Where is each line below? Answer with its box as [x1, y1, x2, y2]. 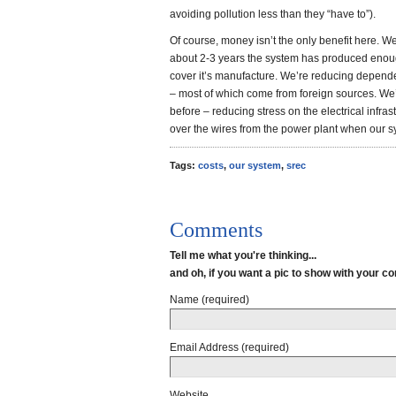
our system [229, 160, 281, 171]
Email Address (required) [170, 341, 289, 354]
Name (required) [170, 293, 249, 306]
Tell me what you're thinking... [170, 249, 316, 262]
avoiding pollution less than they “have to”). [170, 8, 376, 20]
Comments [170, 218, 263, 241]
